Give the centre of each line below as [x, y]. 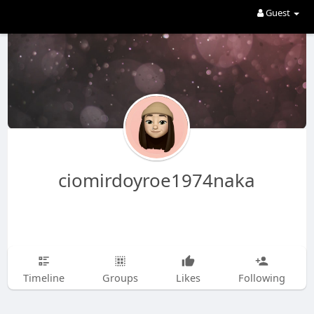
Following [261, 278]
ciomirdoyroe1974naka [157, 180]
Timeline [43, 278]
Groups [120, 278]
